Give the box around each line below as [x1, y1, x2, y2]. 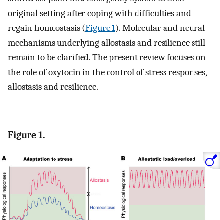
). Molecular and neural [115, 22, 205, 33]
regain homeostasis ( [8, 22, 85, 33]
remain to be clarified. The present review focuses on [8, 52, 206, 63]
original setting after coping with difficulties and [8, 7, 191, 19]
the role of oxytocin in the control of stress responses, [8, 66, 207, 78]
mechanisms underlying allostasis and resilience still [8, 37, 205, 48]
